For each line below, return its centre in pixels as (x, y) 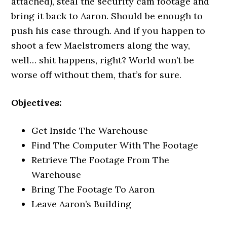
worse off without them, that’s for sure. (97, 75)
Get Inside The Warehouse (90, 130)
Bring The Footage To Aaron (93, 189)
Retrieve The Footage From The (101, 160)
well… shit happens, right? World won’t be (103, 60)
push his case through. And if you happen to (108, 31)
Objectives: (37, 103)
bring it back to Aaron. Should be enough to (107, 16)
